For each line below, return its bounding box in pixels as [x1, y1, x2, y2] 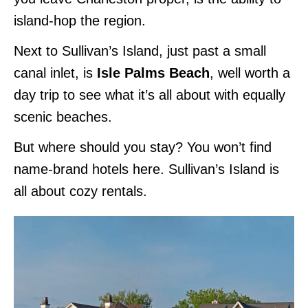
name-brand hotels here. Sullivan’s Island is [14, 161, 279, 177]
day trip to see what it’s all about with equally [14, 87, 285, 102]
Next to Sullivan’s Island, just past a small [14, 43, 266, 58]
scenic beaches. [14, 109, 112, 124]
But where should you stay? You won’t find [14, 139, 272, 155]
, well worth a [210, 65, 290, 80]
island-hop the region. [14, 12, 146, 28]
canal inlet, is [14, 65, 97, 80]
